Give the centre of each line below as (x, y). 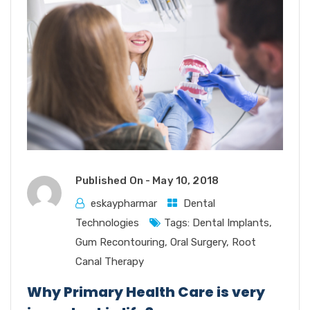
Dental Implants (231, 223)
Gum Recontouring (120, 243)
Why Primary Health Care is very (146, 292)
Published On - (114, 181)
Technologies (107, 223)
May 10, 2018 (186, 181)
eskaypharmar (124, 204)
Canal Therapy (110, 262)
